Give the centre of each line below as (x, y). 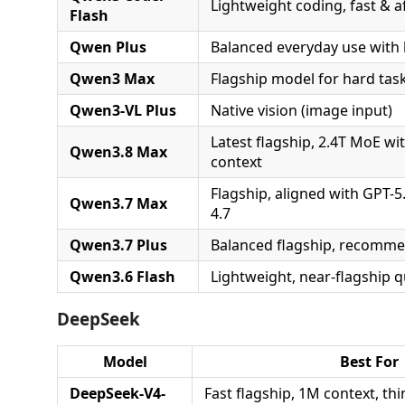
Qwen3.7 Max (118, 203)
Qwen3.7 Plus (118, 245)
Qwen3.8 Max (118, 151)
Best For (369, 361)
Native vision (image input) (301, 110)
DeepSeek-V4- (118, 393)
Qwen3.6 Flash (122, 276)
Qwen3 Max (112, 78)
